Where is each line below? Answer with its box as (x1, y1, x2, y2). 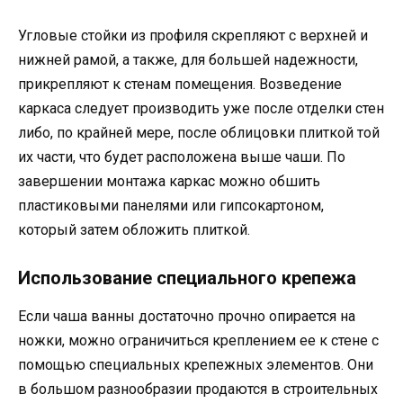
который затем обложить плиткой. (18, 221, 250, 239)
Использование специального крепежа (18, 267, 356, 290)
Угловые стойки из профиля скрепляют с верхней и (18, 27, 368, 45)
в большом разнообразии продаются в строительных (18, 381, 378, 399)
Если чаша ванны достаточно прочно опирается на (18, 308, 355, 326)
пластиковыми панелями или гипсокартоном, (18, 197, 324, 215)
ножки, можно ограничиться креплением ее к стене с (18, 332, 379, 350)
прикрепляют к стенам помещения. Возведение (18, 76, 342, 94)
